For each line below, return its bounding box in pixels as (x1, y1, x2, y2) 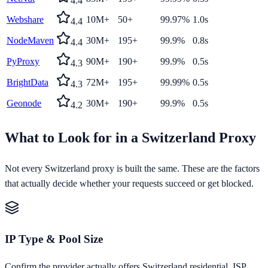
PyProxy (7, 56, 39, 67)
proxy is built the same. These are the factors (90, 163, 260, 174)
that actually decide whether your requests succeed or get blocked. (5, 178, 254, 189)
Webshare (7, 14, 44, 25)
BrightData (7, 77, 48, 88)
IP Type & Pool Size (5, 232, 103, 245)
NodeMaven (7, 35, 54, 46)
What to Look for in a (5, 130, 142, 146)
